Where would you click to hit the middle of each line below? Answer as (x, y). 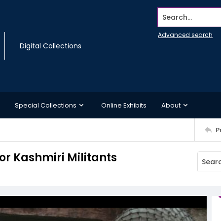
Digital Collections (51, 46)
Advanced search (185, 35)
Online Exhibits (124, 105)
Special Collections (46, 105)
